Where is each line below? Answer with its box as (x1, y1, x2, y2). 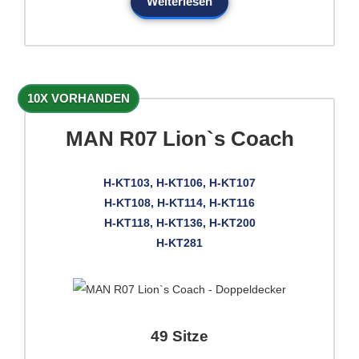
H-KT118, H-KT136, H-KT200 (103, 216, 256, 230)
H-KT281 (156, 236, 203, 250)
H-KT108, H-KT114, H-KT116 (104, 196, 255, 210)
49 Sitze (151, 328, 208, 345)
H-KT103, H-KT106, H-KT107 (103, 176, 256, 190)
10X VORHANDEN (27, 91, 130, 106)
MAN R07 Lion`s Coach (65, 127, 294, 151)
